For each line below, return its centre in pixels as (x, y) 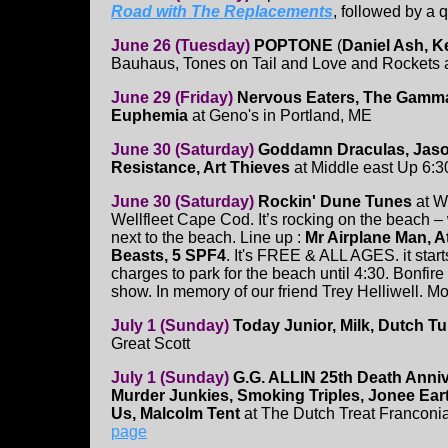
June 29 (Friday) (172, 98)
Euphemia (151, 116)
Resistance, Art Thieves (200, 168)
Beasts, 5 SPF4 (168, 256)
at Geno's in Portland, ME (282, 116)
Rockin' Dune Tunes (337, 202)
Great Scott (150, 344)
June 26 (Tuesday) (180, 46)
